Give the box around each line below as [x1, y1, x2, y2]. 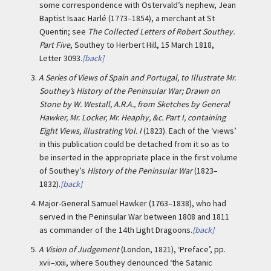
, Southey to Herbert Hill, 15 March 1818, [70, 39, 214, 50]
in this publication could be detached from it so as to [39, 139, 229, 149]
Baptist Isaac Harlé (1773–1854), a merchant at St [39, 13, 215, 24]
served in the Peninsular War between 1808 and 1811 [39, 211, 229, 222]
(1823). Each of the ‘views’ [142, 125, 237, 136]
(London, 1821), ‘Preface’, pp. [119, 244, 226, 255]
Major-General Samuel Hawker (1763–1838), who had [39, 198, 226, 209]
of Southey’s [39, 165, 87, 176]
